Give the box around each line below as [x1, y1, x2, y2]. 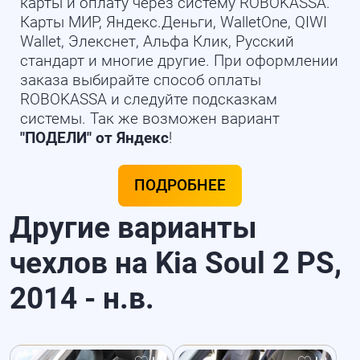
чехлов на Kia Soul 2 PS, [10, 245, 342, 281]
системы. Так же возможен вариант [19, 109, 280, 128]
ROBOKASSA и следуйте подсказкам [19, 90, 277, 108]
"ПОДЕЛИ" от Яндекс [19, 129, 169, 147]
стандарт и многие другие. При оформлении [19, 51, 338, 70]
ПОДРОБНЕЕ [134, 176, 226, 194]
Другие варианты [10, 210, 258, 246]
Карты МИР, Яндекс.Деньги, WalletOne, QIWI [19, 13, 327, 31]
